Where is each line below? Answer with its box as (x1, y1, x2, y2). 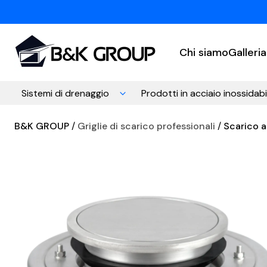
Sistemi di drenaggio (21, 86, 109, 100)
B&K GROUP (14, 120, 69, 132)
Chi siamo (179, 45, 228, 60)
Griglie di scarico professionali (77, 120, 215, 132)
